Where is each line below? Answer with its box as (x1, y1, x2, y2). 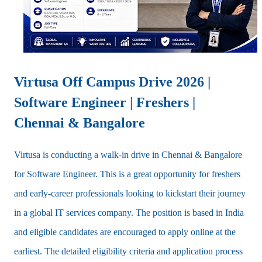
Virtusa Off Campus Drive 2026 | (14, 74, 211, 90)
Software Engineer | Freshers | (14, 95, 195, 111)
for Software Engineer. (14, 168, 100, 179)
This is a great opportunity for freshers (100, 168, 240, 179)
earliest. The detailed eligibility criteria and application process (14, 246, 243, 256)
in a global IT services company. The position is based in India (14, 207, 244, 218)
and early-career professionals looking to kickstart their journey (14, 188, 246, 198)
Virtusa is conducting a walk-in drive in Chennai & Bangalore (14, 149, 242, 160)
